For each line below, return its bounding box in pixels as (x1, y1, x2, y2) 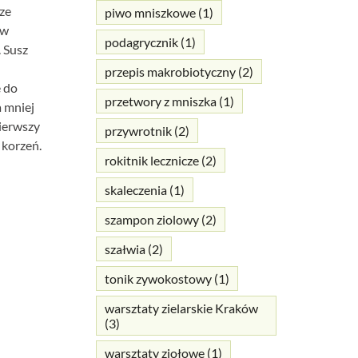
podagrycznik (104, 34, 178, 50)
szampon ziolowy (104, 212, 199, 228)
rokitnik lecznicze (104, 153, 199, 169)
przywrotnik (104, 123, 172, 139)
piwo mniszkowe (104, 5, 196, 21)
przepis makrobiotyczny (104, 64, 236, 80)
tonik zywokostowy (104, 271, 212, 287)
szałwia (104, 241, 145, 257)
